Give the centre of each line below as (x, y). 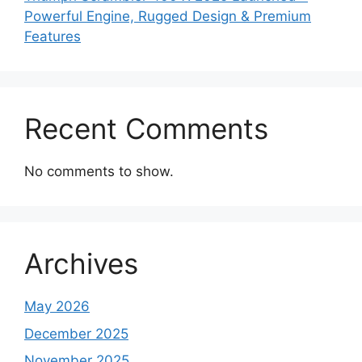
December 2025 (76, 333)
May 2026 (57, 307)
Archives (81, 264)
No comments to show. (99, 172)
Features (53, 37)
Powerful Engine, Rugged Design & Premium (168, 17)
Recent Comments (146, 129)
